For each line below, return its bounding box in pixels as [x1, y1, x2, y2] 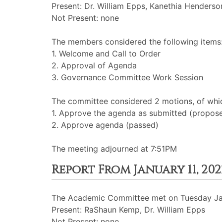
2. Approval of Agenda [52, 60, 137, 70]
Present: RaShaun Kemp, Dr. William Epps [52, 205, 205, 215]
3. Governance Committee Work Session [52, 72, 203, 82]
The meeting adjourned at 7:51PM [52, 144, 177, 154]
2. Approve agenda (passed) [52, 120, 159, 130]
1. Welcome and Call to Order [52, 49, 161, 58]
